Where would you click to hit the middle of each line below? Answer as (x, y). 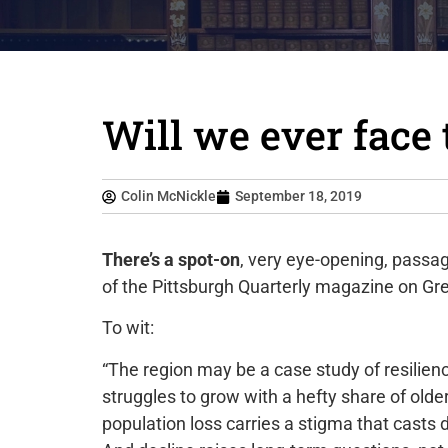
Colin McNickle (168, 196)
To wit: (128, 328)
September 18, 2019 (298, 196)
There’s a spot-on (171, 259)
